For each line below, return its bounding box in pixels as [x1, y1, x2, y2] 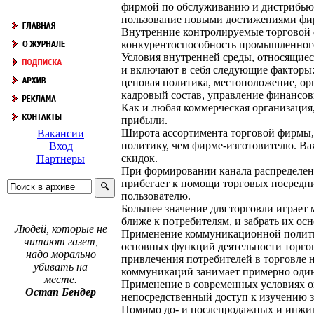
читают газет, [23, 235, 98, 247]
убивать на [34, 261, 88, 273]
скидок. [121, 151, 158, 164]
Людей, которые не [14, 223, 107, 235]
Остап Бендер [25, 286, 96, 298]
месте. [44, 273, 77, 285]
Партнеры [36, 153, 85, 165]
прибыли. [121, 114, 168, 126]
